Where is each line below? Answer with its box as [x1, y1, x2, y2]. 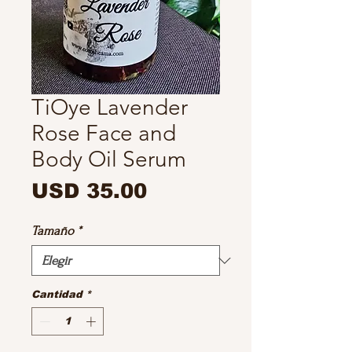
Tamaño [31, 223, 74, 239]
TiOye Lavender [31, 94, 188, 121]
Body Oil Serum [31, 146, 186, 173]
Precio [146, 178, 218, 202]
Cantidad [31, 288, 82, 301]
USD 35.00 [31, 179, 147, 203]
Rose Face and [31, 120, 176, 147]
